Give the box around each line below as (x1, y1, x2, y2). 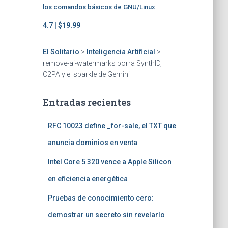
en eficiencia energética (47, 175, 128, 183)
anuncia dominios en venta (47, 138, 137, 147)
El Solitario (42, 48, 79, 56)
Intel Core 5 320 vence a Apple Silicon (47, 158, 172, 166)
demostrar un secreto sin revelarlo (47, 211, 165, 219)
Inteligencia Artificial (86, 48, 155, 56)
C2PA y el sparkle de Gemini (42, 70, 130, 78)
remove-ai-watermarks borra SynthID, (42, 59, 162, 67)
